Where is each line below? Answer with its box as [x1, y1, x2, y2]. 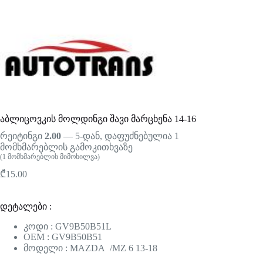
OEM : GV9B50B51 [23, 232, 102, 242]
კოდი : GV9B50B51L [23, 221, 112, 232]
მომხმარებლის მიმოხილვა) [6, 153, 100, 161]
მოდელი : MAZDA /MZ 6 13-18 [23, 243, 157, 254]
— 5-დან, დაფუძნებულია [61, 131, 174, 141]
